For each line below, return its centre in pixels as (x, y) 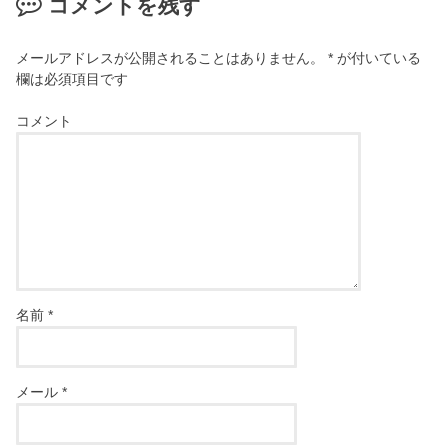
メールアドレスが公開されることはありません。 (170, 57)
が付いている (377, 57)
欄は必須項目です (72, 78)
